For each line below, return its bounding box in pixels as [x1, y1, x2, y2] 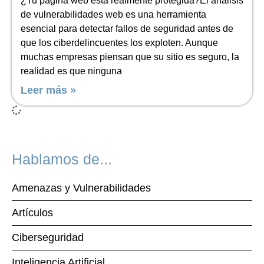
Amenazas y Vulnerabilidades [12, 182, 151, 194]
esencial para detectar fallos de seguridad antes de [21, 24, 233, 34]
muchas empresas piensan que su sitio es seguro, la [21, 52, 239, 62]
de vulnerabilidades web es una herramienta [21, 9, 206, 19]
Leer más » [21, 84, 76, 96]
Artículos [12, 207, 53, 219]
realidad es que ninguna [21, 66, 122, 76]
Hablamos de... [12, 151, 112, 167]
